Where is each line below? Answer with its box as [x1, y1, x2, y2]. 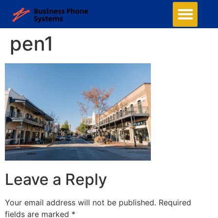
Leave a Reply [5, 170, 107, 189]
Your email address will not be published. [5, 198, 156, 208]
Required [159, 198, 191, 208]
